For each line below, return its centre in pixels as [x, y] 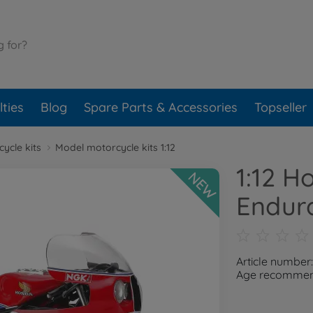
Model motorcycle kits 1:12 [115, 147]
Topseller [281, 107]
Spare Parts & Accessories [161, 107]
